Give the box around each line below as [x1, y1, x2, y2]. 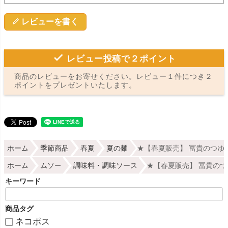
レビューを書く [21, 17, 78, 26]
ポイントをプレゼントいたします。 [14, 81, 136, 90]
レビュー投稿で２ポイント [64, 54, 176, 64]
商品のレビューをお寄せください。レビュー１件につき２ [14, 72, 213, 81]
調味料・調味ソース [73, 161, 137, 169]
